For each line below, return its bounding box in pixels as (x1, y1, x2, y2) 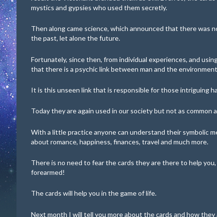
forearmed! (31, 168, 65, 177)
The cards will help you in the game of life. (31, 189, 156, 198)
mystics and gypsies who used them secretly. (31, 3, 167, 12)
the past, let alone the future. (31, 34, 120, 43)
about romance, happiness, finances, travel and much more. (31, 137, 208, 146)
